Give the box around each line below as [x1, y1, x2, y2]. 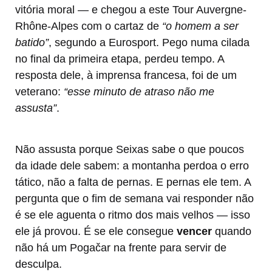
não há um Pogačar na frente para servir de [15, 242, 226, 254]
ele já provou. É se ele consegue [15, 225, 177, 238]
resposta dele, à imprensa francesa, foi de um [15, 69, 237, 82]
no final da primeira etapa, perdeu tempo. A [15, 53, 224, 66]
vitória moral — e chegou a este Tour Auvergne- [15, 4, 246, 16]
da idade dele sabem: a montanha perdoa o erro [15, 160, 249, 172]
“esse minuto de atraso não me [64, 86, 214, 98]
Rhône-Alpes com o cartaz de [15, 20, 162, 33]
